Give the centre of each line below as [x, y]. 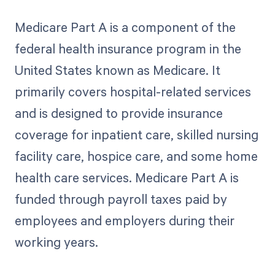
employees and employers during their [124, 220]
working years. [56, 242]
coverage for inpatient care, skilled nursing [136, 134]
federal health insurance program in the [128, 48]
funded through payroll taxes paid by [121, 199]
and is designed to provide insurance [118, 113]
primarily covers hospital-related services [133, 91]
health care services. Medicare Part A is [126, 177]
